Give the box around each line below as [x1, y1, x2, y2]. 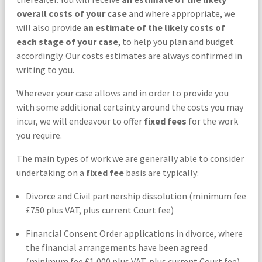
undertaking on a [16, 166, 86, 178]
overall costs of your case [16, 7, 127, 19]
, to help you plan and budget [118, 35, 234, 47]
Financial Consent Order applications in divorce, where [25, 227, 243, 239]
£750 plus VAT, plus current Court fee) [25, 204, 174, 216]
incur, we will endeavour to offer [16, 115, 144, 127]
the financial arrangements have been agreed [25, 241, 208, 253]
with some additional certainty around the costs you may [16, 101, 243, 113]
